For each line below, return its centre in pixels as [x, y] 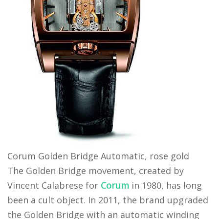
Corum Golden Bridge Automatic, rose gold [98, 156]
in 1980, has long [165, 186]
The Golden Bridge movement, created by [96, 171]
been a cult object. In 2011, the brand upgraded [108, 200]
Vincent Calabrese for [54, 186]
